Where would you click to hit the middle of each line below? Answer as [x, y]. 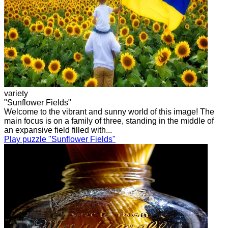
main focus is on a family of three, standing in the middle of [109, 121]
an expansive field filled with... [58, 130]
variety [16, 93]
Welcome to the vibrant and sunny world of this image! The [109, 111]
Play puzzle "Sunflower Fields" [60, 139]
